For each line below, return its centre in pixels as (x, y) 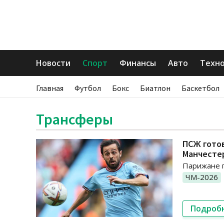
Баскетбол (200, 88)
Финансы (138, 63)
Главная (50, 88)
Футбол (88, 88)
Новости (53, 63)
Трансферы (74, 119)
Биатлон (155, 88)
